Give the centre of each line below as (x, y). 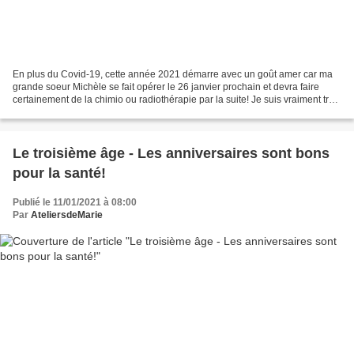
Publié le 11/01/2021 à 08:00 (75, 202)
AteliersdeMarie (67, 215)
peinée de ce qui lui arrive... (72, 112)
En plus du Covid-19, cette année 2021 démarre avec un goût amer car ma (173, 74)
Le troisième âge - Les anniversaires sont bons (171, 153)
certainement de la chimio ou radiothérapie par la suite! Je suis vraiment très (176, 99)
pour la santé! (59, 173)
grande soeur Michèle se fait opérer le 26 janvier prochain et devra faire (166, 87)
